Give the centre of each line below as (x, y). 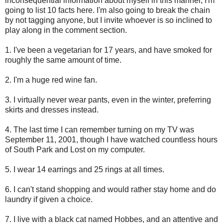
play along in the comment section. (66, 30)
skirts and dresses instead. (52, 110)
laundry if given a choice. (49, 199)
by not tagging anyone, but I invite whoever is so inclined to (109, 20)
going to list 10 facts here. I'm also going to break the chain (108, 10)
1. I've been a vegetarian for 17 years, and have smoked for (109, 50)
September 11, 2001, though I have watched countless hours (111, 139)
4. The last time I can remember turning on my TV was (100, 129)
